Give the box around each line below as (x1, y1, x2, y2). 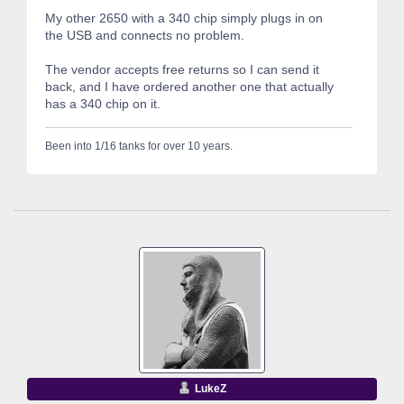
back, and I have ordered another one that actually (45, 79, 334, 95)
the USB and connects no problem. (45, 28, 244, 43)
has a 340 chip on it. (45, 96, 161, 112)
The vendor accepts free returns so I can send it (45, 62, 319, 78)
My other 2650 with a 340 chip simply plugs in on (45, 11, 323, 26)
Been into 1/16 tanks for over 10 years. (45, 139, 233, 152)
